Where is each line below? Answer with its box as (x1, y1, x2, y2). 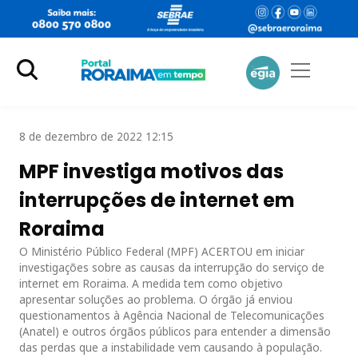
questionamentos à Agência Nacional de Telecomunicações (19, 307, 324, 323)
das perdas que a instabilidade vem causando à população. (19, 339, 322, 355)
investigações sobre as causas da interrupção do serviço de (19, 259, 324, 275)
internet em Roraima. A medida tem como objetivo (19, 275, 283, 291)
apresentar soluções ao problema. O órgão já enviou (19, 291, 292, 307)
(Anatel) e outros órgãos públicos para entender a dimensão (19, 323, 331, 339)
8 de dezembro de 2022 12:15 (19, 128, 173, 144)
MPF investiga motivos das (19, 157, 284, 185)
